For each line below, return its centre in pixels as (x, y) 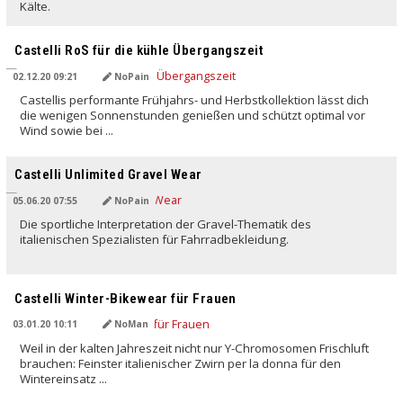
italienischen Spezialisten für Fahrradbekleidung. (155, 240)
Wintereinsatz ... (64, 378)
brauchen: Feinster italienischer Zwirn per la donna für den (181, 363)
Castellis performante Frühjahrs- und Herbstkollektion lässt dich (195, 100)
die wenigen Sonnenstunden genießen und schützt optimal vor (193, 116)
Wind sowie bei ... (67, 131)
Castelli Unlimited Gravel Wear (108, 175)
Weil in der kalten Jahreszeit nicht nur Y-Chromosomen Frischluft (195, 348)
